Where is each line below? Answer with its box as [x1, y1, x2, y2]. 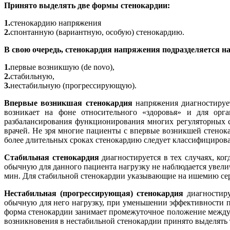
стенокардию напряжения [10, 18, 101, 27]
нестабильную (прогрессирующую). [10, 81, 137, 90]
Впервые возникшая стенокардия [4, 98, 136, 107]
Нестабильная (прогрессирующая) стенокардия [4, 188, 183, 198]
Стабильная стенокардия [4, 152, 99, 162]
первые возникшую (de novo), [10, 62, 114, 71]
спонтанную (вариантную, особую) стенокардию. [10, 27, 184, 36]
